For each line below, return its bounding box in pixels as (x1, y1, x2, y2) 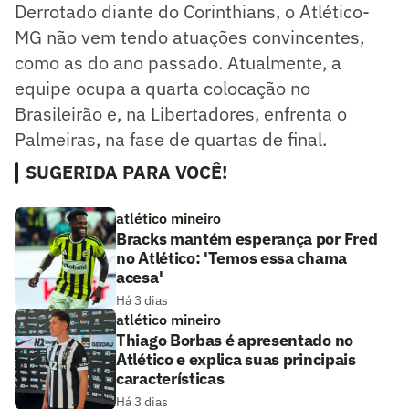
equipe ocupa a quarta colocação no (15, 75, 310, 100)
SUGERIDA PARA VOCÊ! (26, 159, 227, 184)
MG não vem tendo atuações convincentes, (15, 24, 364, 49)
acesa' (116, 266, 163, 288)
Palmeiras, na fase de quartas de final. (15, 126, 331, 152)
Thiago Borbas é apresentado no (116, 329, 353, 351)
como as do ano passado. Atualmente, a (15, 49, 341, 75)
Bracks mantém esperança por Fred (116, 227, 378, 249)
